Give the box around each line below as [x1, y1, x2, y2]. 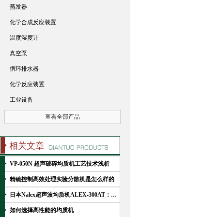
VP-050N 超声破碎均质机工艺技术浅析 [10, 160, 109, 167]
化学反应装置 [10, 81, 45, 88]
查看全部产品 [45, 113, 80, 120]
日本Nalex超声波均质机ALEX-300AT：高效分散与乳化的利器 [111, 191, 117, 198]
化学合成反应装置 [10, 19, 56, 26]
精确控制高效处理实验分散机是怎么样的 [10, 176, 114, 183]
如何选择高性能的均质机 [10, 207, 74, 214]
